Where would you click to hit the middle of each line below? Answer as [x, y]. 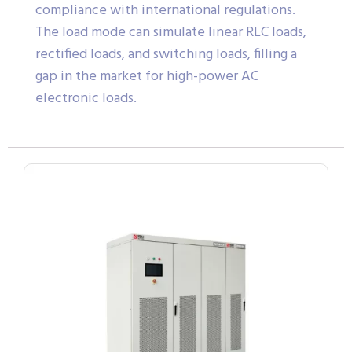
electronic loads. [86, 98]
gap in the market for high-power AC [147, 76]
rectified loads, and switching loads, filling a [166, 54]
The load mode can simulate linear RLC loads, [171, 32]
